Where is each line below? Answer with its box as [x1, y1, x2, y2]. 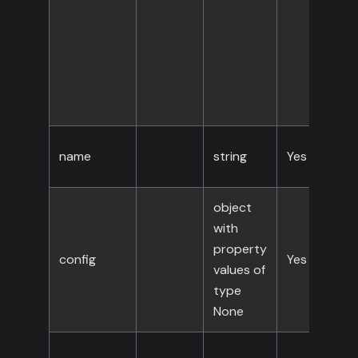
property [213, 241, 267, 258]
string [213, 148, 247, 165]
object [213, 199, 252, 217]
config [58, 251, 96, 268]
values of [213, 261, 265, 279]
